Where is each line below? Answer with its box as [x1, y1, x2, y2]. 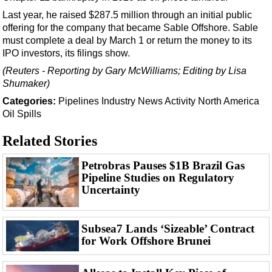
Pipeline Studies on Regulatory [81, 171, 234, 185]
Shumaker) [2, 78, 50, 89]
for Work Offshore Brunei [81, 234, 211, 247]
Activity [165, 96, 195, 107]
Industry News [101, 96, 163, 107]
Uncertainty [81, 183, 140, 197]
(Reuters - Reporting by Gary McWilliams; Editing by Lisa [2, 66, 246, 76]
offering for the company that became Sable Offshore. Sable [2, 22, 258, 33]
